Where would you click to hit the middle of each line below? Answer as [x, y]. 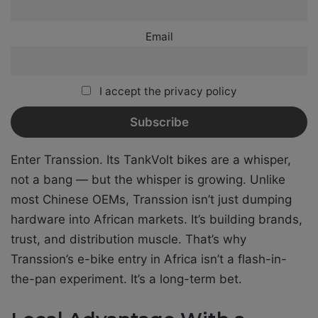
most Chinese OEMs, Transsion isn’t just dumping [151, 199]
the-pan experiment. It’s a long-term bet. [126, 279]
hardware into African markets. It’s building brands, [157, 219]
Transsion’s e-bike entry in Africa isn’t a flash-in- [149, 259]
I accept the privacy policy [166, 92]
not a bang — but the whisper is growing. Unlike [148, 179]
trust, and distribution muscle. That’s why [128, 239]
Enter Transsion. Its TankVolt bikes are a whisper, [151, 159]
